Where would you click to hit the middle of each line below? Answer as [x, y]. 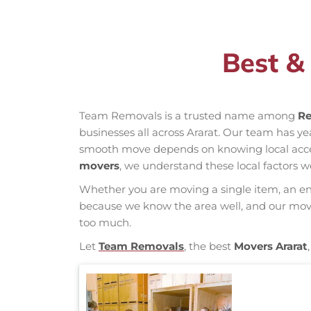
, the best [209, 246]
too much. [105, 223]
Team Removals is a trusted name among [188, 116]
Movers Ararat [271, 246]
